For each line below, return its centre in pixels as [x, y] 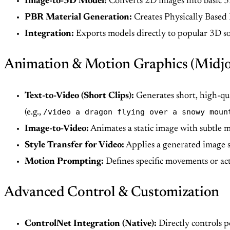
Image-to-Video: [57, 129]
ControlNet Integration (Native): [91, 224]
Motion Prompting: [64, 162]
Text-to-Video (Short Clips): [79, 96]
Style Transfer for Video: [74, 146]
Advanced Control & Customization [112, 193]
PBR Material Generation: [78, 18]
